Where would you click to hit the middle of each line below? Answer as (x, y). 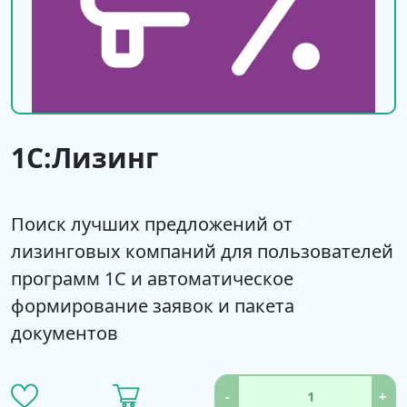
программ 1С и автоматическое (152, 278)
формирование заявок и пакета (153, 306)
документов (65, 333)
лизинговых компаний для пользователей (202, 251)
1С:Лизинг (84, 158)
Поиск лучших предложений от (152, 224)
